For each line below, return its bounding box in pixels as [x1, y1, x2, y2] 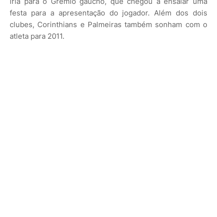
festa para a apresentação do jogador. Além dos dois [10, 8, 207, 18]
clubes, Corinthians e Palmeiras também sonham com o [10, 20, 207, 30]
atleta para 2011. [10, 31, 64, 41]
